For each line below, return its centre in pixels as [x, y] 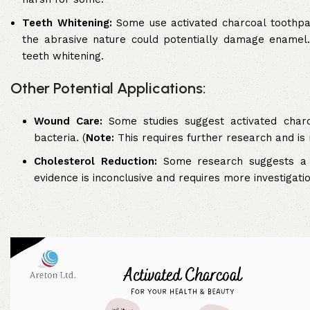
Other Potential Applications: [108, 89]
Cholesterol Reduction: [95, 162]
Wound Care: [69, 121]
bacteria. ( [60, 138]
